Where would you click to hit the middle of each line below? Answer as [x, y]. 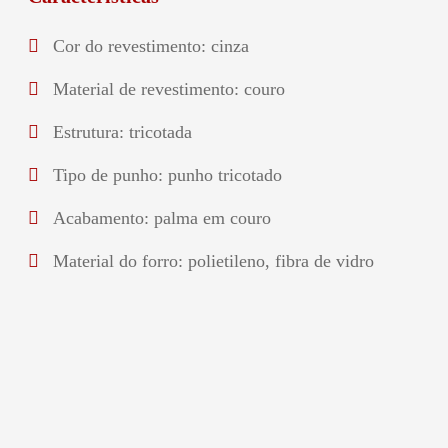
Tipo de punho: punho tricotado [167, 175]
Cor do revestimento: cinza [150, 46]
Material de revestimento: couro [168, 89]
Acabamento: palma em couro [161, 218]
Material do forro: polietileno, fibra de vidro [213, 261]
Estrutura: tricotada [122, 132]
